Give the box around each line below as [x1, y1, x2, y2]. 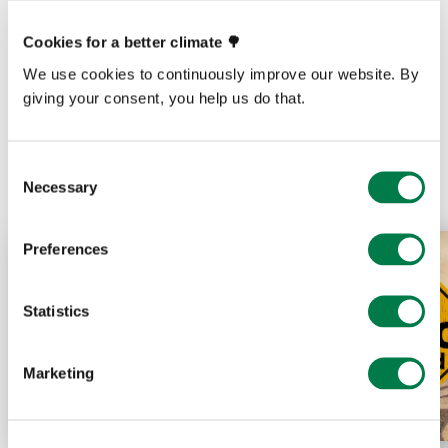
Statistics [23, 302, 89, 320]
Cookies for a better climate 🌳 [23, 33, 246, 51]
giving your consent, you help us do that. [23, 89, 306, 106]
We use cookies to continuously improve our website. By [23, 65, 419, 82]
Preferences [23, 240, 109, 258]
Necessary [23, 178, 97, 196]
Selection [7, 182, 68, 199]
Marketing [23, 364, 94, 382]
